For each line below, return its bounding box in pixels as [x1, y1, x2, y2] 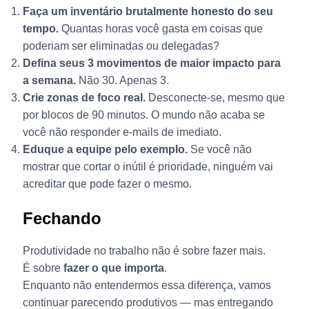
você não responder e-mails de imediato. [22, 126, 221, 139]
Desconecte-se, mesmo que [145, 92, 285, 104]
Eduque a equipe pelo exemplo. [22, 143, 188, 156]
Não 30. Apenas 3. [75, 74, 169, 87]
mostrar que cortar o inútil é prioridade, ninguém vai [22, 161, 273, 173]
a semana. [22, 74, 76, 87]
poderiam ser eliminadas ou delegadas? [22, 40, 219, 52]
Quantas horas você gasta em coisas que [58, 23, 263, 35]
